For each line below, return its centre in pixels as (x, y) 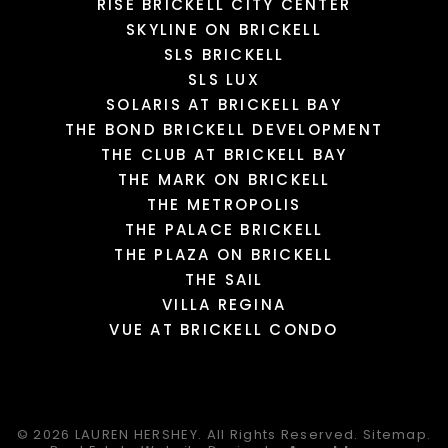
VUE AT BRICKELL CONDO (224, 329)
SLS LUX (224, 79)
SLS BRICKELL (224, 54)
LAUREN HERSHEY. (140, 434)
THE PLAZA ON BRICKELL (224, 254)
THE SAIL (224, 279)
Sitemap (395, 434)
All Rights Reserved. (284, 434)
